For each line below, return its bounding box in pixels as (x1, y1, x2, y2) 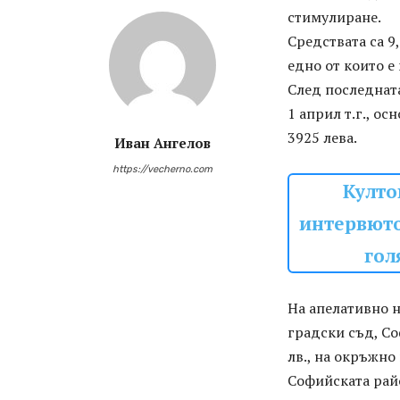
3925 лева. (287, 128, 357, 147)
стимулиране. (287, 7, 381, 27)
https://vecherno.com (112, 163, 212, 175)
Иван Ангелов (114, 134, 211, 152)
